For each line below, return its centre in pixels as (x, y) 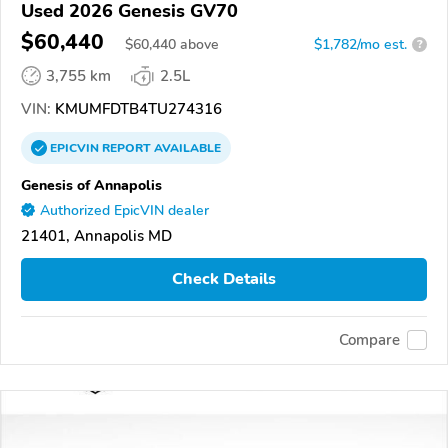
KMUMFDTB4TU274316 (136, 108)
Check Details (224, 279)
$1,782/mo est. (360, 44)
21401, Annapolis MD (96, 235)
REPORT (126, 147)
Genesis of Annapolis (91, 184)
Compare (369, 340)
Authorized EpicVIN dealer (124, 210)
